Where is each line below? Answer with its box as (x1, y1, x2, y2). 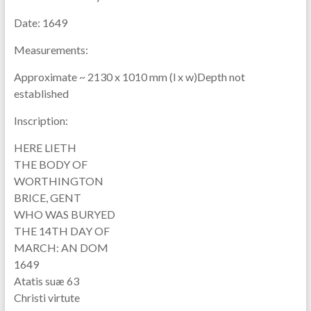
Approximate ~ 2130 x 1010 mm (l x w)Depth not (13, 69, 245, 83)
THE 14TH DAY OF (13, 224, 110, 237)
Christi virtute (13, 290, 80, 304)
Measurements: (13, 42, 88, 56)
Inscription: (13, 113, 68, 127)
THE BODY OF (13, 157, 87, 171)
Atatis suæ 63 (13, 274, 79, 287)
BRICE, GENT (13, 190, 81, 204)
